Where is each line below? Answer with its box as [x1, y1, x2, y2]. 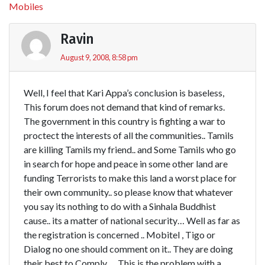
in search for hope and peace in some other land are [24, 157, 228, 169]
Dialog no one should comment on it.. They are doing [24, 243, 233, 254]
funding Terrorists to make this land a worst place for [24, 172, 237, 183]
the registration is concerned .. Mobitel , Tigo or [24, 228, 215, 240]
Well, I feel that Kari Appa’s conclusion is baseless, [24, 86, 224, 98]
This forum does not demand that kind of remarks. [24, 101, 225, 112]
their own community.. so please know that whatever [24, 186, 233, 198]
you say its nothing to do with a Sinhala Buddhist [24, 200, 216, 212]
